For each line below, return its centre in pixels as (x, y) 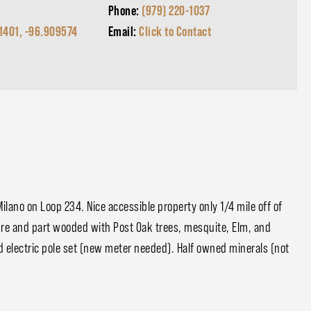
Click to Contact (175, 31)
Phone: (125, 10)
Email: (124, 31)
